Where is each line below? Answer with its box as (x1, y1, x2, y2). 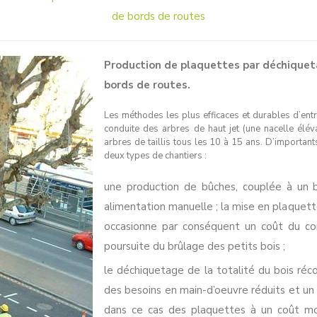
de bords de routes (112, 9, 205, 23)
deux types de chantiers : (104, 149, 207, 162)
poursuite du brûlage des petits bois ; (104, 239, 285, 253)
